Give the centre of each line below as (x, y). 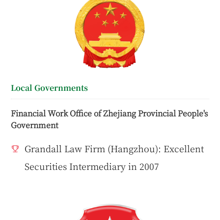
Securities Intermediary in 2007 (92, 166)
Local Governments (50, 87)
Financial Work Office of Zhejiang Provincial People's (110, 113)
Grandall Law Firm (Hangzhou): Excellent (114, 149)
